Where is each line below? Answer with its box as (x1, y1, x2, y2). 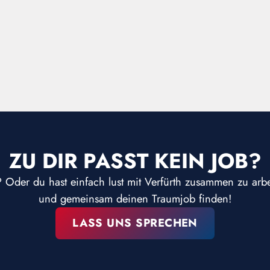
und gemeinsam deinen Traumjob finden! (38, 190, 232, 207)
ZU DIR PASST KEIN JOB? (8, 145, 262, 176)
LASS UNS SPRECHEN (72, 215, 198, 231)
